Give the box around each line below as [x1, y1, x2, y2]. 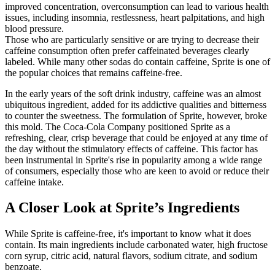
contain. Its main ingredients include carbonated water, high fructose [5, 239, 268, 250]
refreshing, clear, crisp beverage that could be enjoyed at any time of [5, 132, 268, 143]
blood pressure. [5, 23, 64, 34]
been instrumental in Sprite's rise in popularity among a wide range [5, 154, 262, 165]
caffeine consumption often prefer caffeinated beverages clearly [5, 45, 249, 56]
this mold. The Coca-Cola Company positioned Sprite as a [5, 121, 230, 132]
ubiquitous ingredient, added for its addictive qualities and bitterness [5, 99, 266, 110]
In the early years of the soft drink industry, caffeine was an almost [5, 88, 261, 99]
